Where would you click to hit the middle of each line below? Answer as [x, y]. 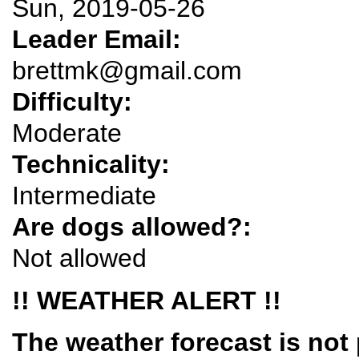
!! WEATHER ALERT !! [147, 300]
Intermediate [84, 196]
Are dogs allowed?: [135, 227]
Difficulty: [76, 102]
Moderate [67, 133]
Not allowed [79, 258]
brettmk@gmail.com [127, 71]
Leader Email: [100, 40]
